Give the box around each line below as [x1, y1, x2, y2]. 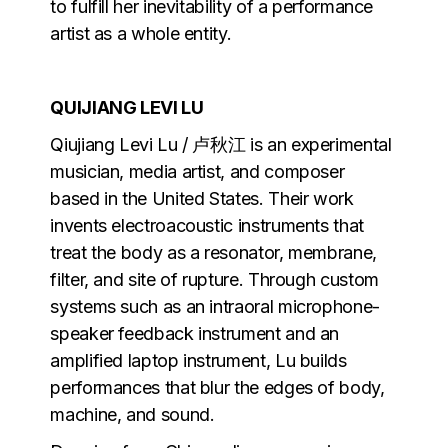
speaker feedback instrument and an [50, 322, 340, 344]
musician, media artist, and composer [50, 160, 345, 182]
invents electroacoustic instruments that [50, 214, 364, 236]
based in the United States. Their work [50, 187, 354, 209]
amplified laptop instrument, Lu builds [50, 349, 347, 371]
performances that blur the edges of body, [50, 376, 385, 398]
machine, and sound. [50, 403, 215, 425]
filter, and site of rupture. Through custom [50, 268, 379, 290]
